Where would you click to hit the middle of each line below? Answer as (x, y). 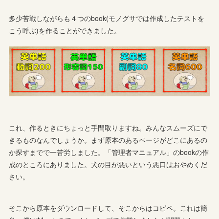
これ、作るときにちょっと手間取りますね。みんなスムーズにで (108, 127)
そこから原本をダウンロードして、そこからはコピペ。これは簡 (108, 208)
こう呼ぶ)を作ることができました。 (65, 30)
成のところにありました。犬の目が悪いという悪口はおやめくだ (108, 164)
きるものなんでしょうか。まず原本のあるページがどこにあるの (108, 140)
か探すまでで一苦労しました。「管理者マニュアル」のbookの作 (109, 152)
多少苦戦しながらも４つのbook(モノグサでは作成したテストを (107, 18)
